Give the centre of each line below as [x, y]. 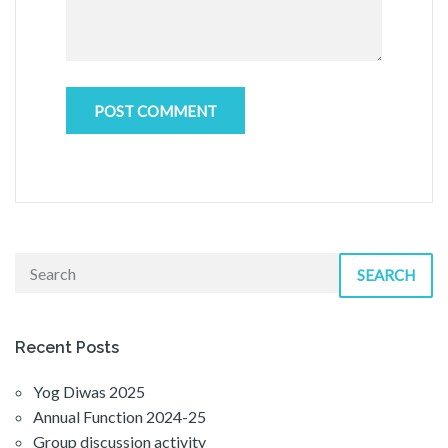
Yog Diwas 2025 [89, 392]
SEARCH [386, 275]
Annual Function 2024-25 [119, 417]
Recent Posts [67, 348]
